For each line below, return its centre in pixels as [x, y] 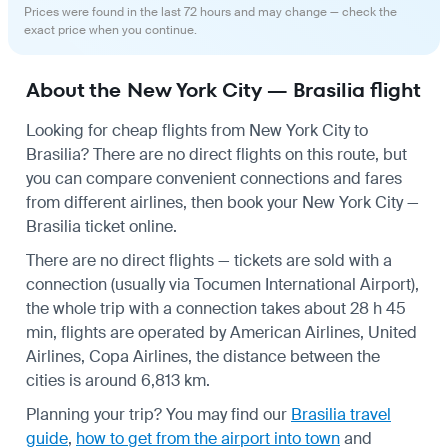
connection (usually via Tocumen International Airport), [222, 284]
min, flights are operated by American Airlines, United [221, 332]
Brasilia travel [341, 414]
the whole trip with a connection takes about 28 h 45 [216, 308]
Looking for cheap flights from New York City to [197, 130]
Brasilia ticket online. [101, 226]
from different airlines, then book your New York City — [222, 202]
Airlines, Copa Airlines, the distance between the [203, 356]
